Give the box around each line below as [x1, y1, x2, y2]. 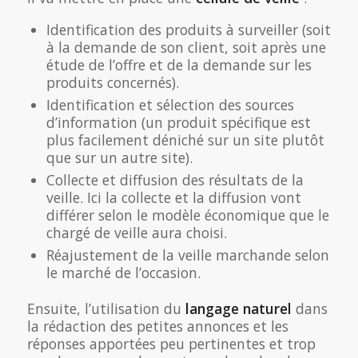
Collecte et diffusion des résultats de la [46, 169, 304, 189]
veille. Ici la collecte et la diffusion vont [46, 187, 302, 207]
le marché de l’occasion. [46, 262, 201, 282]
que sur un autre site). [46, 147, 193, 167]
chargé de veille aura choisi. [46, 222, 228, 242]
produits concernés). [46, 72, 180, 92]
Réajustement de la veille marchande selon [46, 245, 330, 265]
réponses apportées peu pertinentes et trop [26, 333, 316, 353]
